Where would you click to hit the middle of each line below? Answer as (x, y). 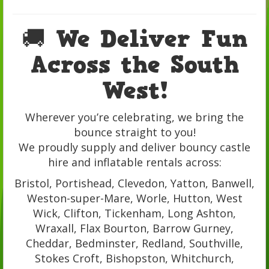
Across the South (134, 65)
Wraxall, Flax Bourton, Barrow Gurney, (134, 228)
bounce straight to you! (134, 132)
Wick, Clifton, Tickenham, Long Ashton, (134, 213)
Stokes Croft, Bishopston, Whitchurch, (134, 258)
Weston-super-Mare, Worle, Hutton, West (134, 198)
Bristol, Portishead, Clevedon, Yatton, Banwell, (134, 183)
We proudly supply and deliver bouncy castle (134, 147)
